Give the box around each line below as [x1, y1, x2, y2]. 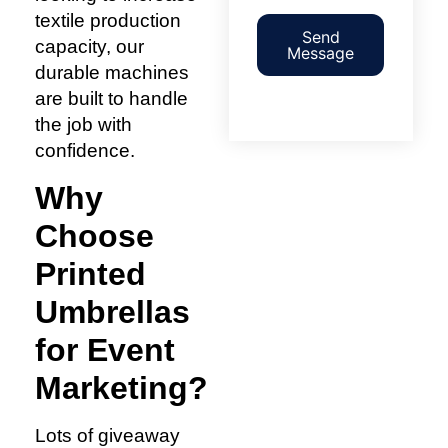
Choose [35, 217, 154, 254]
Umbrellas [35, 293, 190, 330]
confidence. [35, 140, 135, 162]
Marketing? [35, 369, 208, 406]
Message [287, 42, 355, 63]
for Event [35, 331, 175, 368]
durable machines [35, 62, 189, 84]
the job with [35, 114, 132, 136]
